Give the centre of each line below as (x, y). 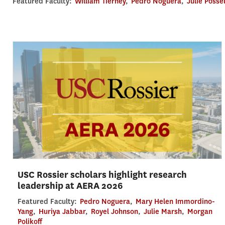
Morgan (200, 211)
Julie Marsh (162, 211)
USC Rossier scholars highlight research (102, 175)
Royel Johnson (114, 211)
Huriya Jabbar (62, 211)
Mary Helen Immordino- (175, 201)
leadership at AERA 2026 (70, 186)
